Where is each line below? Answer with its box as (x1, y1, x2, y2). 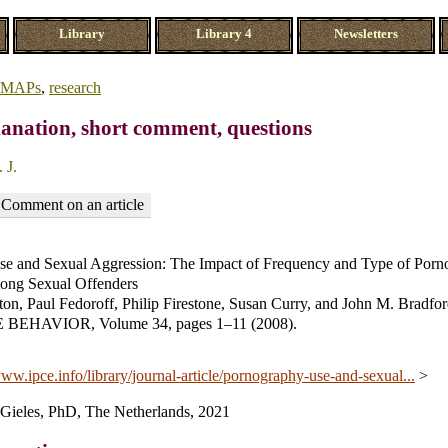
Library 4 (196, 27, 252, 42)
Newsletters (334, 27, 398, 42)
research (49, 78, 101, 96)
